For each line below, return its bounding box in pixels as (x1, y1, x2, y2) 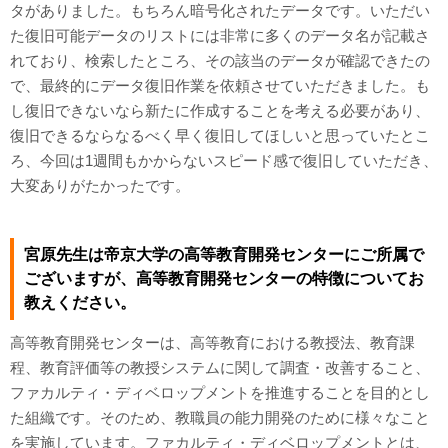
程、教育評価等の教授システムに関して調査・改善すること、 (10, 359, 430, 376)
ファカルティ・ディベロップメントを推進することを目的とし (10, 384, 430, 401)
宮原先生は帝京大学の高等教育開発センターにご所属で (24, 246, 424, 263)
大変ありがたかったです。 (10, 177, 190, 194)
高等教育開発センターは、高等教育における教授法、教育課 (10, 334, 415, 351)
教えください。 (24, 294, 136, 311)
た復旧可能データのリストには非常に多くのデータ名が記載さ (10, 27, 430, 44)
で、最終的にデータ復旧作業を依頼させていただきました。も (10, 77, 430, 94)
